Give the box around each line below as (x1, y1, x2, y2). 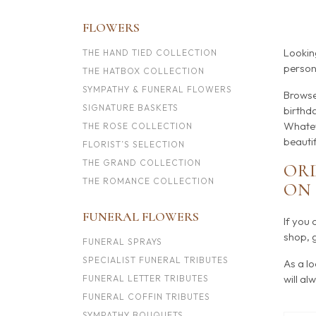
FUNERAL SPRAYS (83, 236, 162, 247)
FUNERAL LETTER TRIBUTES (83, 273, 209, 284)
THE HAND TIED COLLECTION (83, 47, 217, 58)
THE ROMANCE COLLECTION (83, 176, 214, 186)
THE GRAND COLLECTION (83, 157, 201, 168)
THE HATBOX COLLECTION (83, 66, 205, 76)
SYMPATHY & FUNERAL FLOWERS (83, 84, 232, 95)
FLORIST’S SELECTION (83, 139, 185, 150)
